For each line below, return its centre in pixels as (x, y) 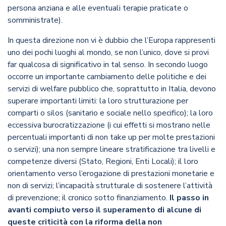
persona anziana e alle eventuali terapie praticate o (98, 8)
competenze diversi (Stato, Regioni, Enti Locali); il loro (103, 162)
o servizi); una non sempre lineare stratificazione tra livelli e (111, 150)
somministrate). (35, 20)
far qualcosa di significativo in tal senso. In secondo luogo (108, 65)
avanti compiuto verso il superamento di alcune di (104, 210)
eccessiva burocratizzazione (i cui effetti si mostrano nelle (109, 125)
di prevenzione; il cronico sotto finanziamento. (88, 198)
